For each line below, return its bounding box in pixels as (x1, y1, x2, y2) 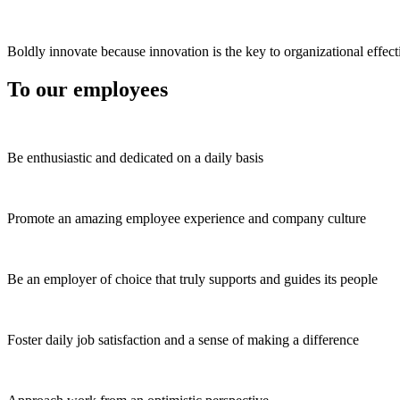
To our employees (7, 77, 168, 101)
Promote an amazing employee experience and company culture (7, 210, 366, 226)
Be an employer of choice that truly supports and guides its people (7, 271, 378, 287)
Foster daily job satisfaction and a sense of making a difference (7, 331, 359, 347)
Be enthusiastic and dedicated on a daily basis (7, 149, 263, 165)
